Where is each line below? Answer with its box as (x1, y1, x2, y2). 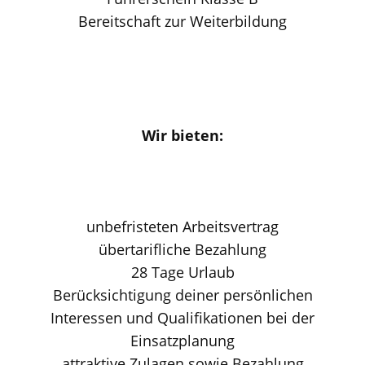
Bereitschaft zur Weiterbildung (78, 11, 287, 31)
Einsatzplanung (130, 331, 235, 350)
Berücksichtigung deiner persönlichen (52, 285, 313, 305)
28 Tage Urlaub (130, 262, 235, 282)
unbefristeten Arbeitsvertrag (86, 217, 279, 236)
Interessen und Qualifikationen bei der (51, 308, 314, 328)
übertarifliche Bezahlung (99, 240, 266, 259)
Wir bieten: (142, 125, 223, 145)
